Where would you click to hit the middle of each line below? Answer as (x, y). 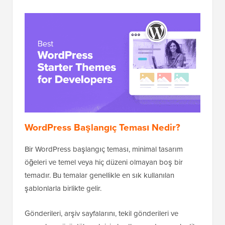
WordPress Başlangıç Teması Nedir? (102, 128)
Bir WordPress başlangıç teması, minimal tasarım (104, 149)
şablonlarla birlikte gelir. (63, 189)
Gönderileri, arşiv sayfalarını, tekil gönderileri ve (101, 214)
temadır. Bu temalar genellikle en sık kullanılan (99, 176)
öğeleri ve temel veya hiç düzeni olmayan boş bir (104, 162)
